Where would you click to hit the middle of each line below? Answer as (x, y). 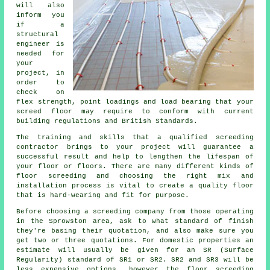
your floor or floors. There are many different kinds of (135, 166)
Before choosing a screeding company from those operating (135, 211)
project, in (40, 73)
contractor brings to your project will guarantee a (135, 147)
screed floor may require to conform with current (135, 111)
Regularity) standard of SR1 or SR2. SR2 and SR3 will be (135, 259)
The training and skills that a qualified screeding (135, 137)
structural (38, 34)
